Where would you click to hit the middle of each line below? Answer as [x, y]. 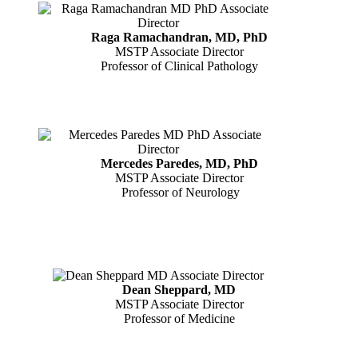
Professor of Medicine [179, 318]
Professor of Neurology [179, 192]
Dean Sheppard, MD [179, 289]
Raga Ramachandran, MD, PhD [179, 37]
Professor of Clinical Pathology [179, 66]
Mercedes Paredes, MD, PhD [179, 163]
